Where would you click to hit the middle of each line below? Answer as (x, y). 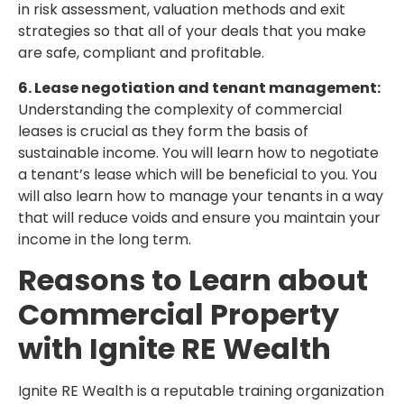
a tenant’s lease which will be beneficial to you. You (197, 174)
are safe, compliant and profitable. (141, 53)
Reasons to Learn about (193, 280)
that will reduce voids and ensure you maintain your (199, 217)
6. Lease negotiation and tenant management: (199, 87)
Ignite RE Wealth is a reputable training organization (201, 391)
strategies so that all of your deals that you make (192, 32)
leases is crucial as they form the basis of (163, 131)
